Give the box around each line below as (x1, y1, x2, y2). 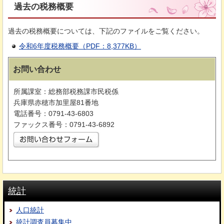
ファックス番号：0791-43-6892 (13, 120, 114, 129)
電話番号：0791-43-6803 (13, 109, 93, 118)
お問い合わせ (13, 65, 61, 74)
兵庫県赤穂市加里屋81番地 (13, 98, 98, 107)
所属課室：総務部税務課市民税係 (13, 87, 118, 96)
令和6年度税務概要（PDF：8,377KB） (19, 42, 141, 50)
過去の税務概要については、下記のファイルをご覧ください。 (8, 26, 204, 35)
